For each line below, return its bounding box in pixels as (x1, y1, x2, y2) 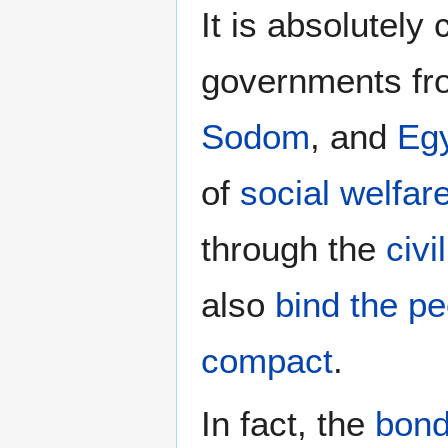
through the (201, 229, 386, 269)
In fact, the (201, 404, 375, 444)
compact (201, 341, 333, 381)
